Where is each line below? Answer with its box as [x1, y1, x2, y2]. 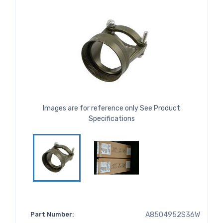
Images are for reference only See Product [43, 104, 180, 113]
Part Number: [30, 211, 74, 219]
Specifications [88, 114, 135, 123]
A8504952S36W [145, 211, 200, 220]
